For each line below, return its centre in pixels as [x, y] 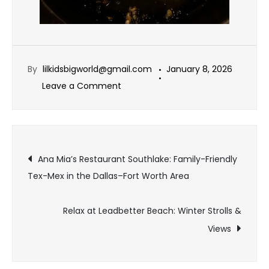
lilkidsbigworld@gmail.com [97, 69]
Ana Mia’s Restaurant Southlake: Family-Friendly [138, 159]
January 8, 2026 [199, 69]
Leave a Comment [82, 86]
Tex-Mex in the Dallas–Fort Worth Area [108, 176]
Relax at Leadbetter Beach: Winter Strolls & [152, 211]
